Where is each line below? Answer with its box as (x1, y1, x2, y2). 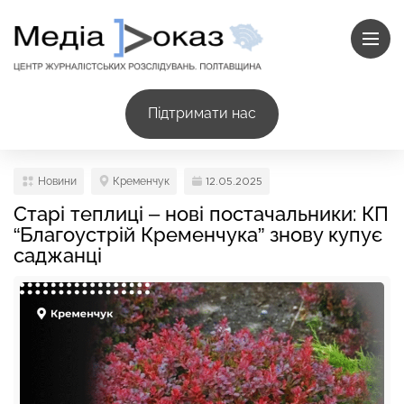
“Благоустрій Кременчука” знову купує (14, 222, 382, 246)
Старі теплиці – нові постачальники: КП (14, 201, 389, 225)
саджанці (14, 243, 107, 267)
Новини (38, 174, 77, 188)
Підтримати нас (148, 105, 256, 123)
